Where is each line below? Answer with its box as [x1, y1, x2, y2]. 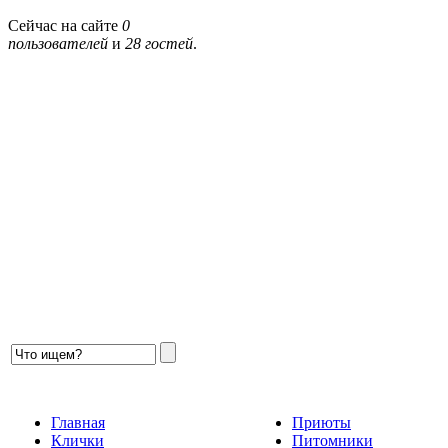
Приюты [292, 414, 351, 431]
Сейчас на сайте [8, 17, 122, 35]
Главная [51, 414, 105, 431]
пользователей [8, 35, 108, 53]
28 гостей [125, 35, 193, 53]
